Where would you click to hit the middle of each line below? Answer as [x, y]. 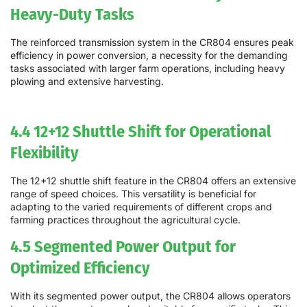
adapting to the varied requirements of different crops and [141, 206]
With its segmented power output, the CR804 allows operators [150, 296]
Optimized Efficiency [80, 268]
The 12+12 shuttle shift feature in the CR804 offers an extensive [153, 180]
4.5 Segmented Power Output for [123, 247]
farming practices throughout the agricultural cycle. [125, 219]
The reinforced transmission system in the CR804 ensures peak [152, 42]
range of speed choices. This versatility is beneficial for [133, 193]
